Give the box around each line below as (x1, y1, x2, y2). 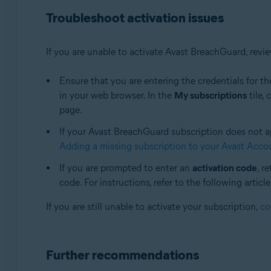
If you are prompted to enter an (59, 162, 192, 174)
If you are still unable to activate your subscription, (45, 201, 260, 213)
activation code (192, 162, 257, 174)
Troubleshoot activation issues (45, 10, 224, 27)
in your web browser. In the (59, 90, 174, 102)
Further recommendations (45, 247, 199, 264)
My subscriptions (174, 90, 247, 102)
